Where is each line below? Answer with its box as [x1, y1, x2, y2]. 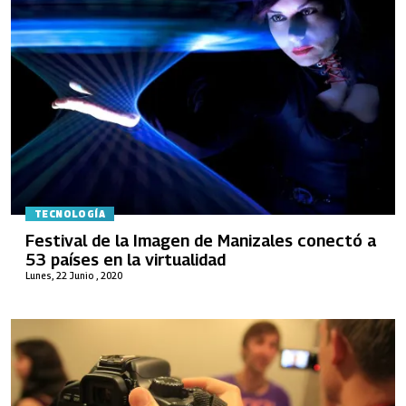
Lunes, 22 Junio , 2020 [25, 269, 122, 281]
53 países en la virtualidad [25, 249, 226, 269]
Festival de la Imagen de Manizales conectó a [25, 230, 376, 250]
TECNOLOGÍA [34, 208, 105, 220]
